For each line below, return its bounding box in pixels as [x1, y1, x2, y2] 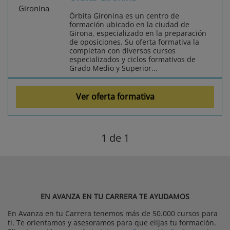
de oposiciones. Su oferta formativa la [69, 36, 199, 47]
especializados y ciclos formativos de [69, 54, 196, 64]
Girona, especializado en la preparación [69, 28, 206, 38]
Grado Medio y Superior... [69, 63, 158, 73]
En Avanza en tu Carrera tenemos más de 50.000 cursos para [8, 208, 218, 218]
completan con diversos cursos [69, 45, 176, 55]
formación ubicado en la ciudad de [69, 19, 189, 29]
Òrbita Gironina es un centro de [69, 10, 179, 21]
